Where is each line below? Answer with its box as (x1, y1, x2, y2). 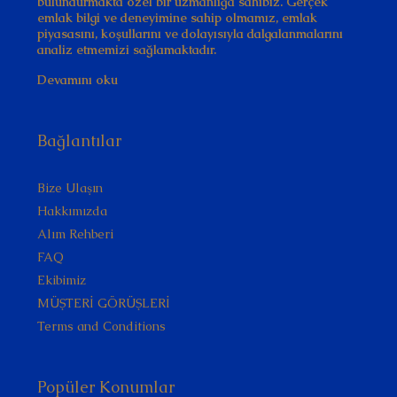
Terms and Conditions (37, 318, 166, 334)
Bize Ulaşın (37, 180, 103, 196)
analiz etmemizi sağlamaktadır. (37, 42, 216, 58)
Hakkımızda (37, 203, 107, 219)
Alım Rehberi (37, 226, 113, 242)
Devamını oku (37, 72, 118, 88)
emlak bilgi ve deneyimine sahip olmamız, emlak (37, 10, 317, 26)
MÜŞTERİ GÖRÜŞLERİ (37, 295, 170, 311)
